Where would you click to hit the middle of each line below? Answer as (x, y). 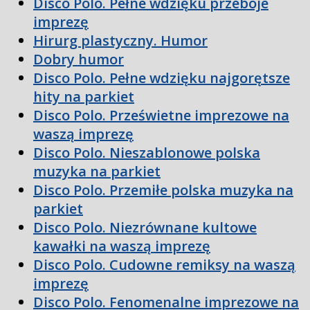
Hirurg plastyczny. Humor (120, 41)
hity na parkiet (84, 97)
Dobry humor (79, 60)
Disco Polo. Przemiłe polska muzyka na (163, 190)
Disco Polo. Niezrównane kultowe (145, 228)
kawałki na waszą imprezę (122, 246)
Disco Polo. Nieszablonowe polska (147, 153)
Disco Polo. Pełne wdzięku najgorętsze (162, 78)
